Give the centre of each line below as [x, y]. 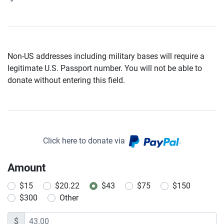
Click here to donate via [86, 141]
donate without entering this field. [66, 80]
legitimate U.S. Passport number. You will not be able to [105, 68]
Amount [26, 167]
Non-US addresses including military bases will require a [106, 56]
